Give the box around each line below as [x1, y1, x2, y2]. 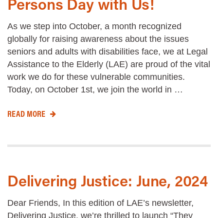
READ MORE [7, 108, 46, 119]
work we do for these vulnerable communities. [7, 72, 187, 82]
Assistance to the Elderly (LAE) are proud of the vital [7, 59, 210, 69]
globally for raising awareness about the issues [7, 34, 189, 44]
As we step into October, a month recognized [7, 21, 182, 31]
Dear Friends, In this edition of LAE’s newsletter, [7, 198, 194, 208]
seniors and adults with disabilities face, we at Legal [7, 46, 208, 56]
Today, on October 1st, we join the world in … [7, 84, 183, 94]
